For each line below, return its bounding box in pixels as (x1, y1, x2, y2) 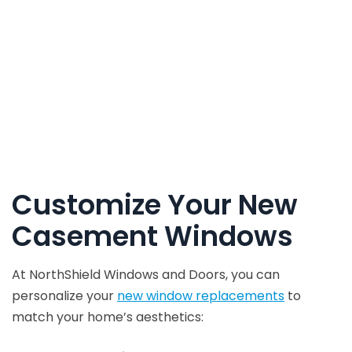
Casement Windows (12, 216, 293, 255)
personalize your (12, 286, 117, 305)
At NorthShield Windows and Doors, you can (12, 265, 280, 284)
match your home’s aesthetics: (12, 307, 203, 326)
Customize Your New (12, 185, 298, 224)
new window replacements (117, 286, 284, 305)
